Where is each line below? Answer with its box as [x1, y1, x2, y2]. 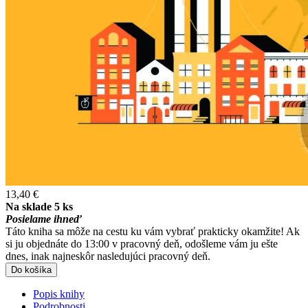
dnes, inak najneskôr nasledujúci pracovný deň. [5, 250, 210, 262]
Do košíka [11, 264, 52, 275]
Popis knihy [33, 287, 85, 300]
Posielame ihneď [5, 212, 82, 225]
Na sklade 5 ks [5, 200, 73, 212]
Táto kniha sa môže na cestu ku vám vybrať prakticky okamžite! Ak [5, 225, 300, 237]
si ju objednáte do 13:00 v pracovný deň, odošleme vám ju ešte [5, 237, 278, 250]
